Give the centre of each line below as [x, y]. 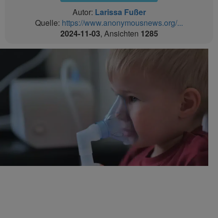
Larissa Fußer [120, 12]
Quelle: [48, 23]
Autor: [83, 12]
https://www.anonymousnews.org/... [122, 23]
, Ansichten [120, 33]
